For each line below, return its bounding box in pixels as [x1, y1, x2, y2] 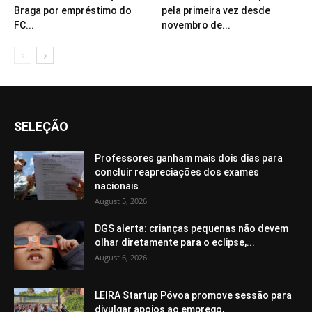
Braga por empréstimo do [14, 4, 132, 16]
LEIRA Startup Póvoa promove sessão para [95, 289, 292, 301]
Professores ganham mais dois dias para [95, 152, 283, 164]
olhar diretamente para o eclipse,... [95, 236, 255, 248]
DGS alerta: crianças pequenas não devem [95, 222, 288, 234]
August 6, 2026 [95, 251, 147, 263]
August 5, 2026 [95, 195, 147, 206]
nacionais [95, 180, 139, 192]
